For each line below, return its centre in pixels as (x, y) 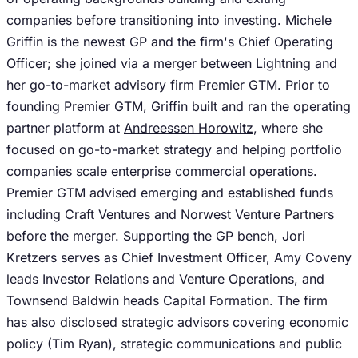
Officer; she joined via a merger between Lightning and (172, 63)
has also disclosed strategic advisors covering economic (177, 322)
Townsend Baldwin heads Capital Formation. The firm (167, 300)
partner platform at (65, 128)
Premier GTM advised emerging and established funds (170, 193)
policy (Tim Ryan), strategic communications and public (174, 344)
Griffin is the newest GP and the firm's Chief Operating (170, 42)
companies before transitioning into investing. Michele (169, 20)
